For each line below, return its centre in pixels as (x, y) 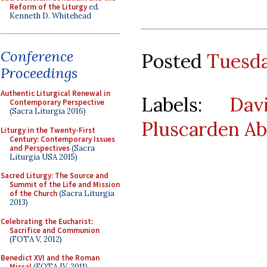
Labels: (185, 104)
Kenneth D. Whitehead (50, 15)
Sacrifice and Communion (55, 230)
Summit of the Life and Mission (65, 184)
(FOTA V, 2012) (36, 239)
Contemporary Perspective (57, 102)
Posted (174, 61)
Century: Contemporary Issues (62, 139)
